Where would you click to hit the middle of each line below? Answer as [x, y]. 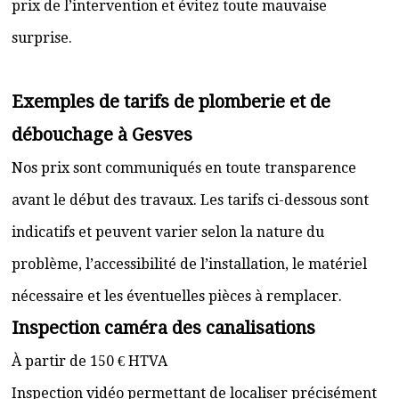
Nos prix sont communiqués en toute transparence [184, 168]
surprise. [42, 38]
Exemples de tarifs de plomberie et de [171, 102]
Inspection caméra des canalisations [163, 328]
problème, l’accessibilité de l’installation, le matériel [189, 264]
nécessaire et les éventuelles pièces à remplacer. [177, 296]
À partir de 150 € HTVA [90, 361]
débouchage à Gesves [102, 134]
